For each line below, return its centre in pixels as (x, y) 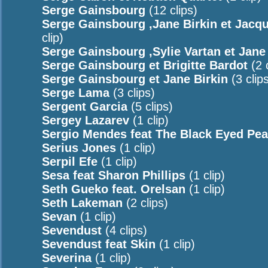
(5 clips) (150, 106)
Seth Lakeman (82, 203)
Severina (67, 258)
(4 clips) (124, 230)
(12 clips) (171, 10)
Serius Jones (79, 148)
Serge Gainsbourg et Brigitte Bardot (145, 65)
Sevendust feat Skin (99, 244)
